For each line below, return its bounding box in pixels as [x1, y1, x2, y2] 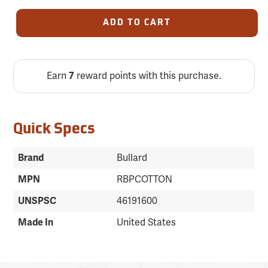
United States [117, 217, 176, 229]
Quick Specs [13, 123, 96, 138]
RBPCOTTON [117, 173, 173, 186]
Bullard [117, 152, 148, 165]
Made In [18, 217, 54, 229]
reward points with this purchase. [74, 70, 221, 83]
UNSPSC [18, 195, 57, 208]
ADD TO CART [102, 19, 171, 28]
